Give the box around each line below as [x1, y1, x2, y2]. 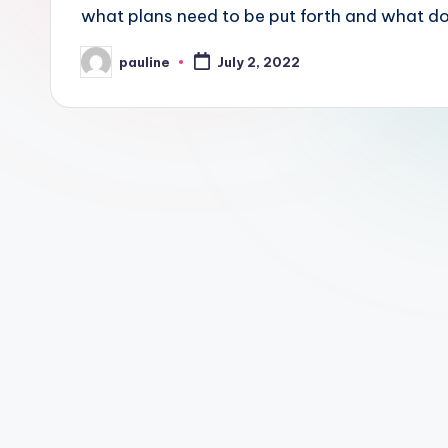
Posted [80, 59, 131, 76]
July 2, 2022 [216, 54, 300, 71]
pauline [119, 53, 170, 70]
